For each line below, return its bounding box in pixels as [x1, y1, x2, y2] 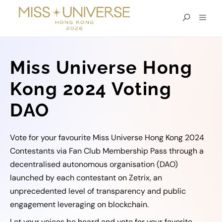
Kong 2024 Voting [10, 78, 171, 99]
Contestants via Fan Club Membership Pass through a [10, 145, 204, 156]
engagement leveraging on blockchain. [10, 199, 149, 210]
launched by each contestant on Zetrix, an [10, 172, 162, 183]
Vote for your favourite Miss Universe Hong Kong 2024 [10, 132, 204, 143]
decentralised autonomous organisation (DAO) [10, 159, 178, 169]
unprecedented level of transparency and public [10, 185, 186, 196]
